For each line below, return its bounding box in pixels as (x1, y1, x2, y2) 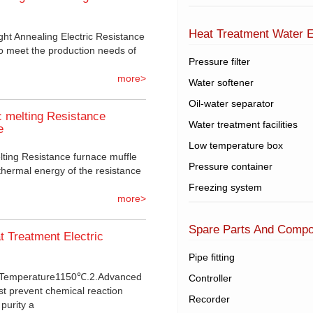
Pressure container (189, 161, 272, 173)
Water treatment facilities (189, 119, 298, 131)
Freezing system (189, 182, 262, 194)
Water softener (189, 77, 254, 89)
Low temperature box (189, 140, 283, 152)
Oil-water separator (189, 98, 274, 110)
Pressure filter (189, 56, 250, 68)
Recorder (189, 293, 230, 305)
